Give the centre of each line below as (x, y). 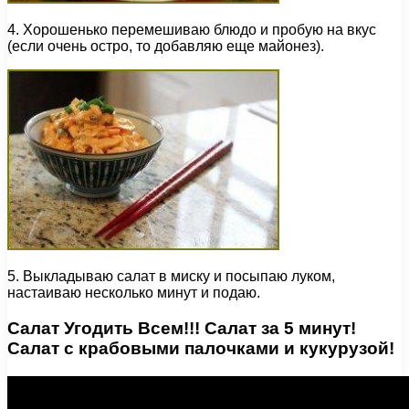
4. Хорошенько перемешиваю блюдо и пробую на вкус (192, 30)
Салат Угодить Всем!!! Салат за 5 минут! (182, 328)
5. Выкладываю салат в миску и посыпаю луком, (171, 277)
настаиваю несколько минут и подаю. (134, 293)
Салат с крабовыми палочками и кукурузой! (201, 348)
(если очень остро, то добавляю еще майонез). (166, 47)
